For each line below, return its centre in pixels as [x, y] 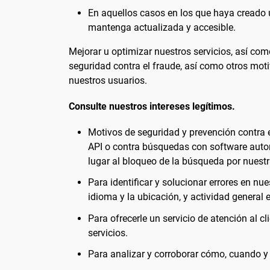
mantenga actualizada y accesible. [162, 27]
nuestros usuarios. [108, 80]
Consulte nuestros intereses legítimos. [152, 107]
